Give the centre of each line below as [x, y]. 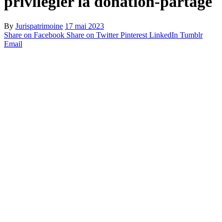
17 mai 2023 [84, 26]
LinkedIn [164, 35]
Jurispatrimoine [39, 26]
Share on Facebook [34, 35]
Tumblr [191, 35]
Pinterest [134, 35]
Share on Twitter [92, 35]
